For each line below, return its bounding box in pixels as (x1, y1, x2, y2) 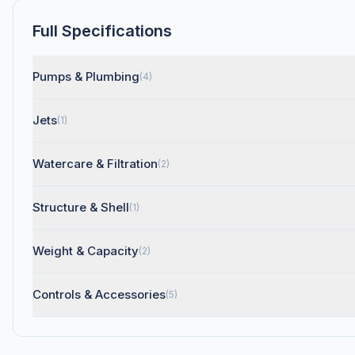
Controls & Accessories (32, 287, 166, 302)
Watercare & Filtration (32, 156, 158, 171)
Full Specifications (32, 21, 172, 40)
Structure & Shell (32, 200, 129, 215)
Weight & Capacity (32, 243, 139, 258)
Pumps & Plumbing (32, 69, 139, 84)
